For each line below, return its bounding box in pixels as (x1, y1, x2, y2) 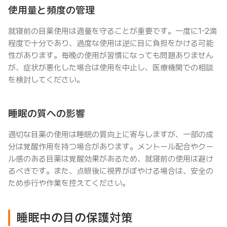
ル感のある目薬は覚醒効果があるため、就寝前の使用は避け (8, 154, 213, 164)
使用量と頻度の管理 (8, 4, 95, 16)
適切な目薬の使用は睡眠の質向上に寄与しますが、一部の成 (8, 130, 213, 139)
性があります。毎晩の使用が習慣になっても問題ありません (8, 51, 213, 60)
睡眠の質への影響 (8, 107, 85, 120)
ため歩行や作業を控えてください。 (8, 178, 130, 188)
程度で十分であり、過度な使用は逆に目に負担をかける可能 (8, 39, 213, 48)
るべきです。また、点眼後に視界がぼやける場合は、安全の (8, 166, 213, 176)
